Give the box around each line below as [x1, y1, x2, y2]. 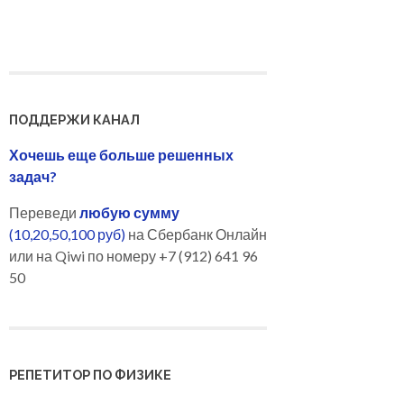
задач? [9, 167, 57, 185]
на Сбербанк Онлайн [125, 225, 267, 243]
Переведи [9, 203, 79, 221]
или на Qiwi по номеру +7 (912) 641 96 [9, 246, 258, 264]
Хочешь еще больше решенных [9, 145, 234, 163]
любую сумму [79, 203, 179, 221]
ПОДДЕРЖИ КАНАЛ [9, 111, 140, 127]
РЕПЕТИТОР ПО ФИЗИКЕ [9, 367, 171, 383]
